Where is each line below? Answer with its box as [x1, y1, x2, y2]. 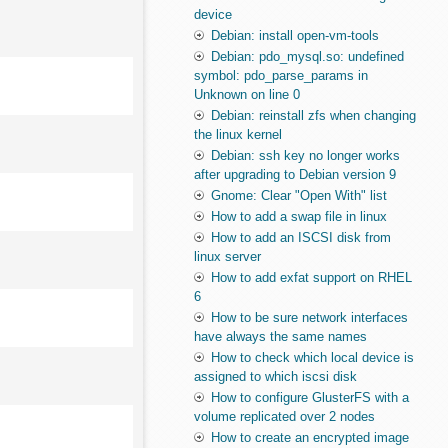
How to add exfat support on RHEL [210, 270, 412, 286]
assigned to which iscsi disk [193, 369, 357, 385]
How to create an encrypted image [210, 430, 409, 446]
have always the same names [193, 329, 367, 345]
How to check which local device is [210, 350, 414, 366]
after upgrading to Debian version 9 [193, 167, 396, 183]
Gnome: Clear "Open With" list [210, 188, 387, 204]
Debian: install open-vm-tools [210, 28, 379, 44]
